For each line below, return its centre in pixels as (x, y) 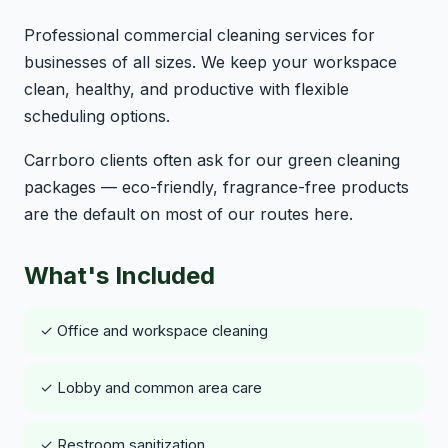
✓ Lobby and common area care (151, 387)
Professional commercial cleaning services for (199, 34)
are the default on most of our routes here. (188, 214)
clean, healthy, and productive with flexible (186, 88)
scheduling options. (97, 115)
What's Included (119, 276)
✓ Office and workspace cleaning (154, 330)
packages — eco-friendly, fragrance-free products (216, 187)
